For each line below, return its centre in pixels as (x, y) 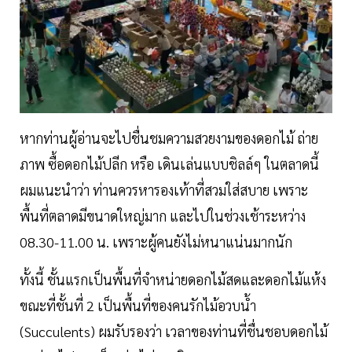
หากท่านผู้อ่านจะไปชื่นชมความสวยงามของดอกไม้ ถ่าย (169, 137)
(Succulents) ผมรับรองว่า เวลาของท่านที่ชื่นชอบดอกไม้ (174, 331)
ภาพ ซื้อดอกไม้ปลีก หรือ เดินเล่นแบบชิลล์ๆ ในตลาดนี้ (169, 163)
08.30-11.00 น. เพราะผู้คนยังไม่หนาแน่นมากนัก (158, 241)
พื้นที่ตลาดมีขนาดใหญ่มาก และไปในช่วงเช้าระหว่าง (163, 215)
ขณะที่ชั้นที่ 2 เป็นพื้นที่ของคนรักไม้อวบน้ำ (138, 305)
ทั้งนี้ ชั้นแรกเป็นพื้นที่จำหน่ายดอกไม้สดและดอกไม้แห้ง (173, 279)
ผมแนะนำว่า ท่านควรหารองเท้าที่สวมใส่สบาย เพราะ (164, 189)
